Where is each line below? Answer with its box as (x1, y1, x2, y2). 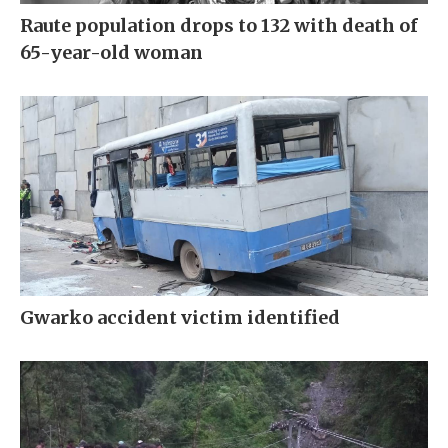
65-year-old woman (20, 41, 203, 65)
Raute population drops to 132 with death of (20, 14, 418, 38)
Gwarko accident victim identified (20, 306, 340, 330)
